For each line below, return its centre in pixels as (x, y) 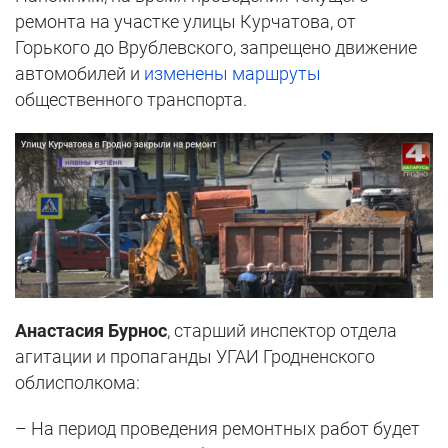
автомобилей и (79, 73)
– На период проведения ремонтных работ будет (217, 428)
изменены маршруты (232, 73)
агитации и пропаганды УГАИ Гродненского (195, 356)
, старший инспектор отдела (282, 330)
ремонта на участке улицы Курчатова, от (185, 21)
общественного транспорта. (131, 99)
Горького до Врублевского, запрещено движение (216, 47)
